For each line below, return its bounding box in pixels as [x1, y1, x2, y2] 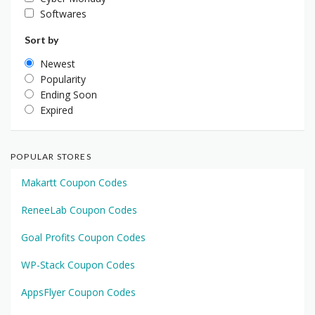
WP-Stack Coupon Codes [21, 257, 135, 271]
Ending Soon [40, 87, 97, 101]
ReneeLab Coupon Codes [21, 202, 137, 217]
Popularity [40, 72, 86, 86]
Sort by [25, 33, 58, 46]
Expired [40, 103, 73, 117]
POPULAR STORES [11, 150, 91, 162]
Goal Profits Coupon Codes [21, 230, 146, 244]
